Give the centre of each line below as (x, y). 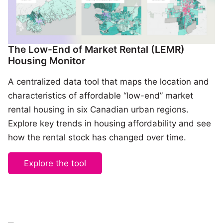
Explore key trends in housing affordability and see (110, 124)
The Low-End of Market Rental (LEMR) (96, 50)
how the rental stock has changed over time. (97, 138)
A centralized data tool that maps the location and (109, 82)
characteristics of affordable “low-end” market (101, 96)
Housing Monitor (47, 61)
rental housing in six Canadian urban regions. (98, 110)
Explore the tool (55, 163)
